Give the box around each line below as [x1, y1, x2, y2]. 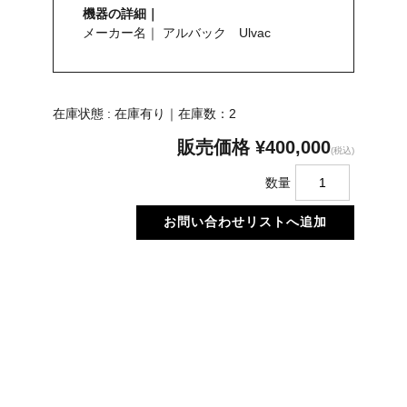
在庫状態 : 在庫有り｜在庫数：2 [53, 106, 237, 122]
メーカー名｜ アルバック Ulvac [83, 25, 272, 41]
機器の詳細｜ [83, 5, 160, 24]
